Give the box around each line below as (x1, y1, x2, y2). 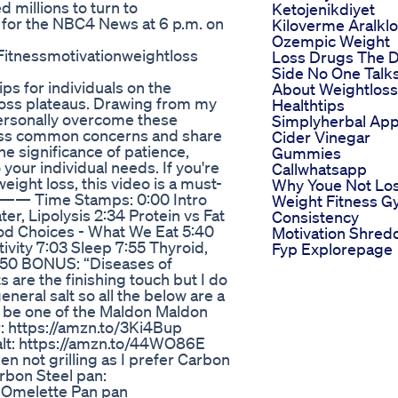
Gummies (272, 143, 341, 163)
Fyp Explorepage (272, 239, 393, 259)
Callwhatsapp (272, 159, 367, 179)
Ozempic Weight (272, 31, 390, 52)
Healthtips (272, 95, 345, 115)
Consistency (272, 207, 359, 227)
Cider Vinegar (272, 127, 370, 147)
